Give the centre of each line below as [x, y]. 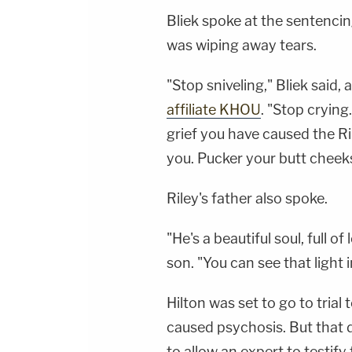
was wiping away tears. [242, 46]
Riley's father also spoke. [247, 199]
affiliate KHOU [214, 110]
